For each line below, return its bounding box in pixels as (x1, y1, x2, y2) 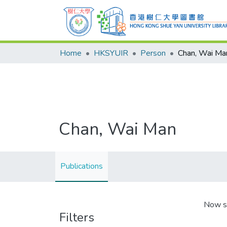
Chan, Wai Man (59, 118, 176, 141)
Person (140, 48, 166, 59)
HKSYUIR (94, 48, 128, 59)
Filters (59, 209, 94, 225)
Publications (60, 161, 103, 172)
